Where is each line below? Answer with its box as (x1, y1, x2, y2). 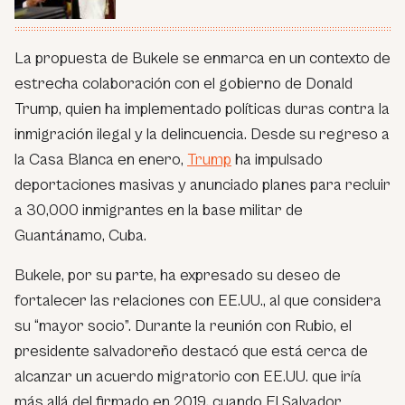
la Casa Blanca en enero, (14, 149, 187, 169)
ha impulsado (231, 149, 323, 169)
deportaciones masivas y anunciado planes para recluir (14, 174, 391, 194)
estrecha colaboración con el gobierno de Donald (14, 73, 353, 93)
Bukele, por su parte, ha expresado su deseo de (14, 265, 341, 285)
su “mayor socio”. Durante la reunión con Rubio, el (14, 316, 352, 335)
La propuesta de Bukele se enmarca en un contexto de (14, 48, 391, 68)
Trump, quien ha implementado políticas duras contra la (14, 99, 390, 118)
